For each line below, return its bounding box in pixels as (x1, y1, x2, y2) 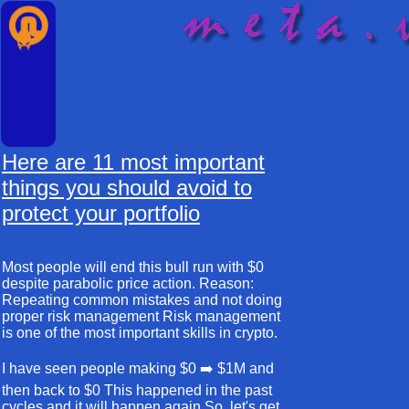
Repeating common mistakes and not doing (2, 292, 282, 308)
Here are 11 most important (2, 150, 265, 174)
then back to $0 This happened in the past (2, 383, 272, 398)
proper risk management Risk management (2, 309, 280, 324)
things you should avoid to (2, 175, 252, 200)
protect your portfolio (2, 201, 200, 225)
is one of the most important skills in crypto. (2, 325, 278, 341)
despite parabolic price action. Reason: (2, 276, 254, 291)
